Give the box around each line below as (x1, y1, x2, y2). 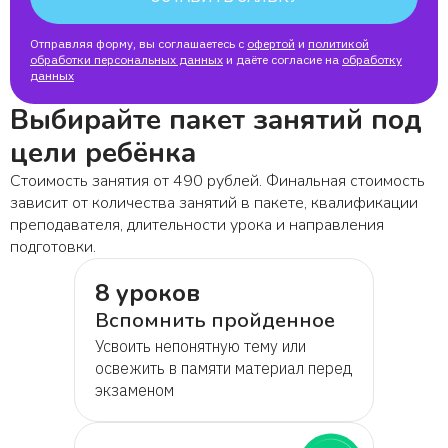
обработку (342, 51, 402, 67)
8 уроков (95, 276, 200, 309)
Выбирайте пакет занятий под (10, 100, 422, 139)
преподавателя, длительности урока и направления (10, 213, 384, 236)
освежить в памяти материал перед (95, 357, 353, 378)
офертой (247, 35, 295, 51)
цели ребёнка (10, 133, 196, 172)
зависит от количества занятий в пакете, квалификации (10, 191, 418, 214)
